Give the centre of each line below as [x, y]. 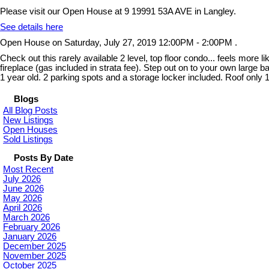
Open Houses [30, 130]
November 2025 [35, 256]
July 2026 [22, 179]
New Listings [28, 120]
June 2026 [23, 189]
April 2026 [23, 208]
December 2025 [35, 246]
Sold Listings [28, 140]
